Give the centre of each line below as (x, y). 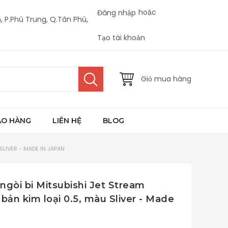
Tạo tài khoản (121, 37)
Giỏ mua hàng (166, 79)
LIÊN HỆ (67, 120)
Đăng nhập (116, 12)
